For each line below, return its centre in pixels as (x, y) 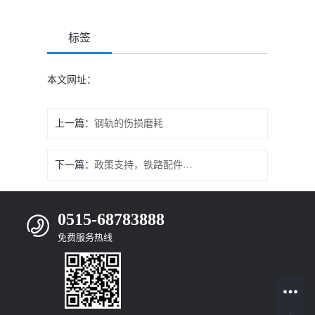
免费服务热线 (85, 237)
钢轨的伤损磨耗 (129, 123)
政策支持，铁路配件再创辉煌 (188, 165)
